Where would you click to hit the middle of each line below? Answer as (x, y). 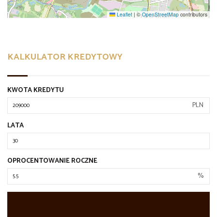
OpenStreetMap (160, 14)
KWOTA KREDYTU (36, 90)
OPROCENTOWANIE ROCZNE (52, 161)
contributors (193, 14)
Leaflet (124, 14)
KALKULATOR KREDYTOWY (65, 57)
